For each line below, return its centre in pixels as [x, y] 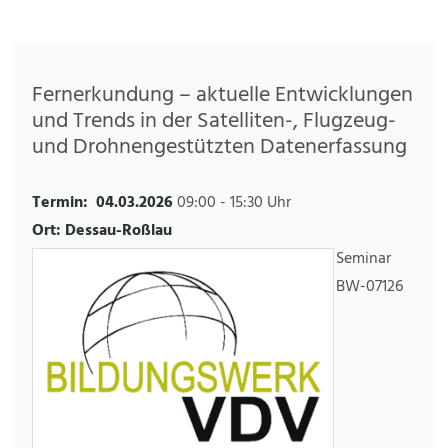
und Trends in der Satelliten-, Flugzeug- [214, 122]
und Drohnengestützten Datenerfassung [219, 148]
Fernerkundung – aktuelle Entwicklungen [222, 96]
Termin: [60, 203]
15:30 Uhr [260, 203]
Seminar [363, 259]
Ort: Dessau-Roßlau [102, 231]
